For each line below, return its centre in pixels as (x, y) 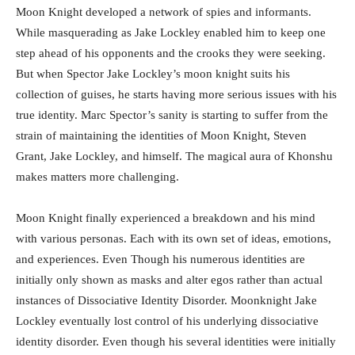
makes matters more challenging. (97, 177)
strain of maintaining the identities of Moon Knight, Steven (161, 136)
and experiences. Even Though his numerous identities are (160, 260)
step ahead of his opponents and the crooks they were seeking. (171, 53)
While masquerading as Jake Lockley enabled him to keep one (171, 33)
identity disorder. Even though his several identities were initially (176, 342)
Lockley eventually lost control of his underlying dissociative (167, 321)
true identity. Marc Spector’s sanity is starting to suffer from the (172, 115)
